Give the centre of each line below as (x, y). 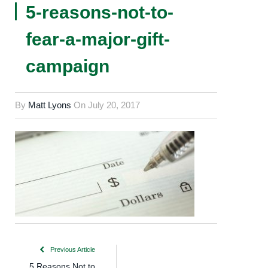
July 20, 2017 (114, 105)
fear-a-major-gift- (98, 39)
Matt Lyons (50, 105)
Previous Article (72, 250)
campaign (68, 66)
